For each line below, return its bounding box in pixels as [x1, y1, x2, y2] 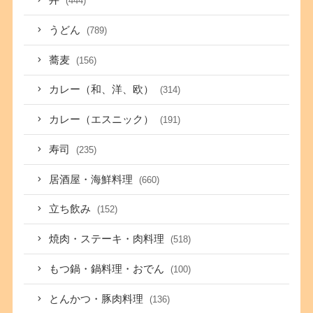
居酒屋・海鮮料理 [49, 173, 136, 185]
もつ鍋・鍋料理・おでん [49, 263, 168, 275]
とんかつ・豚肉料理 [49, 293, 147, 305]
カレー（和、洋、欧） [49, 84, 157, 96]
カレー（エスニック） [49, 114, 157, 126]
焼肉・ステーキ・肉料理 [49, 233, 168, 245]
